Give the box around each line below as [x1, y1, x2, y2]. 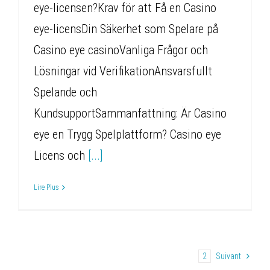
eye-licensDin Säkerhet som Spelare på [34, 21, 218, 36]
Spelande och [34, 84, 97, 99]
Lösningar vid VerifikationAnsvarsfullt [34, 63, 212, 78]
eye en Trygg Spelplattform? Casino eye [34, 127, 221, 142]
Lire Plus [34, 183, 59, 192]
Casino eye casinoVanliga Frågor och [34, 42, 208, 57]
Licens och [34, 148, 88, 163]
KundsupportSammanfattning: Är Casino [34, 105, 227, 121]
